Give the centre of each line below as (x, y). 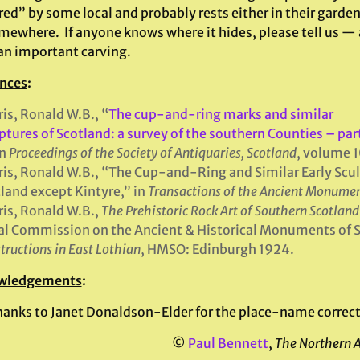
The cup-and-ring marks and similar (221, 114)
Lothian (118, 249)
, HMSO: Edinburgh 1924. (217, 249)
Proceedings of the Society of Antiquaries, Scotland (152, 153)
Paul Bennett (229, 343)
